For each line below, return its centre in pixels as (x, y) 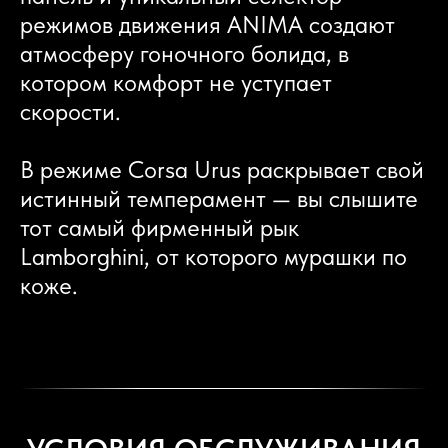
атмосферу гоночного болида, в (184, 53)
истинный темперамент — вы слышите (219, 198)
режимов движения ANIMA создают (207, 24)
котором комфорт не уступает (176, 82)
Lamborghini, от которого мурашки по (213, 256)
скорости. (70, 111)
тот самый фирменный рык (159, 227)
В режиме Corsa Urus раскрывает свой (222, 169)
